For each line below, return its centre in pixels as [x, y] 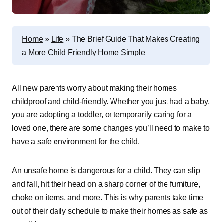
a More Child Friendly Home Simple [83, 52]
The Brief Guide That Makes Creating [136, 39]
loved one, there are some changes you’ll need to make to [111, 128]
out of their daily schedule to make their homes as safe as [110, 211]
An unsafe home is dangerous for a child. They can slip [106, 171]
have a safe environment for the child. [76, 141]
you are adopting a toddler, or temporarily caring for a [102, 115]
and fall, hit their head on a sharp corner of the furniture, [106, 184]
